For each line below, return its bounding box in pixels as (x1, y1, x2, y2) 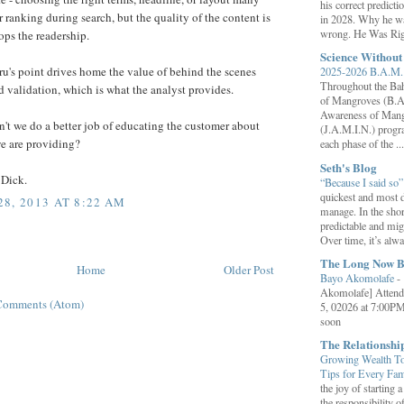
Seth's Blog (320, 158, 377, 176)
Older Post (224, 262, 274, 279)
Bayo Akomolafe (320, 270, 397, 285)
